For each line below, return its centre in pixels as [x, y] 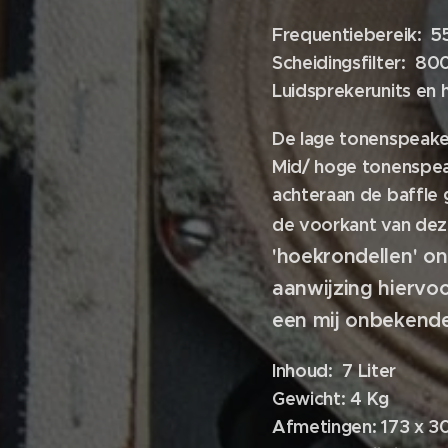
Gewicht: [309, 398]
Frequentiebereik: [349, 34]
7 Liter [369, 370]
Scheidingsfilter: [339, 62]
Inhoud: [305, 370]
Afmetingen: [324, 426]
